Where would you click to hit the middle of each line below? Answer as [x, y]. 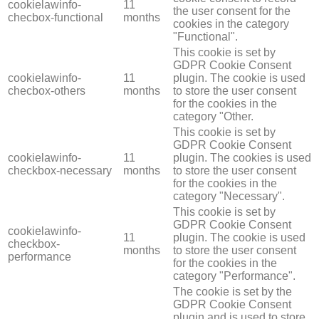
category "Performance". [234, 276]
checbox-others [47, 90]
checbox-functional [56, 17]
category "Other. [213, 116]
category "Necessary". [229, 196]
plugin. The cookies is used [242, 157]
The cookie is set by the [232, 291]
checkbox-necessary [60, 170]
